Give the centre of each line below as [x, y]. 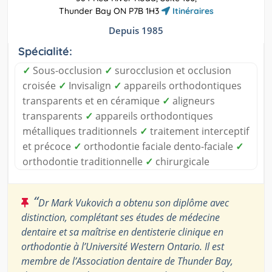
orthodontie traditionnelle [84, 161]
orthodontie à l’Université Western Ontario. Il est [123, 246]
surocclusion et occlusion [172, 70]
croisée [40, 85]
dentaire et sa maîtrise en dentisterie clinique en [122, 232]
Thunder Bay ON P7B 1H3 [110, 11]
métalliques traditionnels [81, 131]
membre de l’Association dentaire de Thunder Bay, [127, 261]
